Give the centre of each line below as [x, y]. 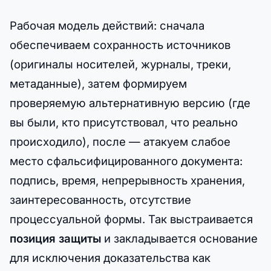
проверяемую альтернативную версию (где [130, 103]
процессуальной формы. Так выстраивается [131, 219]
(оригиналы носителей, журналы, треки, [120, 64]
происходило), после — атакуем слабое [120, 141]
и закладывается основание [179, 238]
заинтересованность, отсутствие [100, 199]
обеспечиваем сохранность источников [120, 44]
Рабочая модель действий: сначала [107, 25]
